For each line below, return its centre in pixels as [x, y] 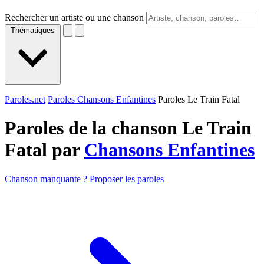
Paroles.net [25, 99]
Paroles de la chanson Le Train [128, 128]
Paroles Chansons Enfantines [102, 99]
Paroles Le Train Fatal [199, 99]
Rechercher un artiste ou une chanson [74, 17]
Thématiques [33, 30]
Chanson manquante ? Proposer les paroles [84, 179]
